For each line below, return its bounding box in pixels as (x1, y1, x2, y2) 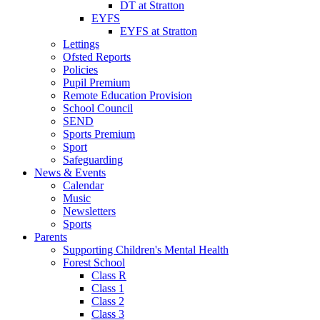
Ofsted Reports (63, 50, 131, 63)
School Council (63, 101, 133, 114)
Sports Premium (63, 127, 135, 140)
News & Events (34, 166, 106, 179)
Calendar (63, 179, 104, 191)
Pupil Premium (63, 76, 130, 89)
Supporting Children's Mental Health (63, 243, 229, 256)
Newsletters (63, 204, 116, 217)
